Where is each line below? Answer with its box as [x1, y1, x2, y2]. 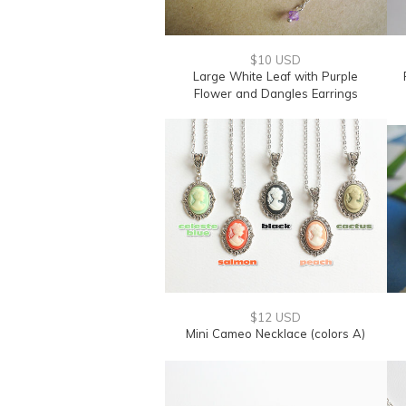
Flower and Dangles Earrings [193, 86, 358, 101]
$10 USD [250, 53, 301, 67]
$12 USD [250, 310, 301, 324]
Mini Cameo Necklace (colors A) [186, 326, 365, 341]
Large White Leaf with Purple [193, 69, 358, 83]
